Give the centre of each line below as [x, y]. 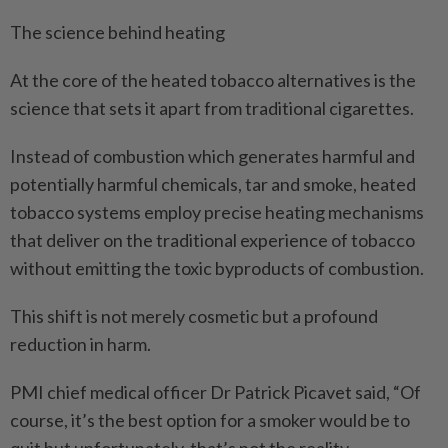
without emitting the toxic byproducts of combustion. [217, 267]
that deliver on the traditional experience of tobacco [212, 239]
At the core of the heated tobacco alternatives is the [213, 79]
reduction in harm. [80, 343]
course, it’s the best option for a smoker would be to [210, 419]
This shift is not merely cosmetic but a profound [194, 315]
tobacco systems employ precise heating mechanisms [217, 211]
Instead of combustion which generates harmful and [212, 155]
